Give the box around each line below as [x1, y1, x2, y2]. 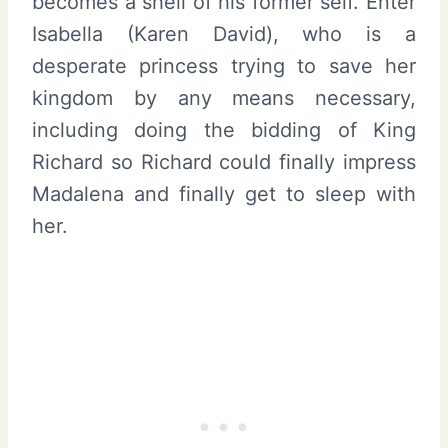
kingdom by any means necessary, [32, 85, 416, 110]
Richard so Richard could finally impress [32, 149, 416, 174]
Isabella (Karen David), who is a [32, 21, 416, 46]
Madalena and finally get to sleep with [32, 181, 416, 206]
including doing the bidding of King [32, 117, 416, 142]
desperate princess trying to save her [32, 53, 416, 78]
